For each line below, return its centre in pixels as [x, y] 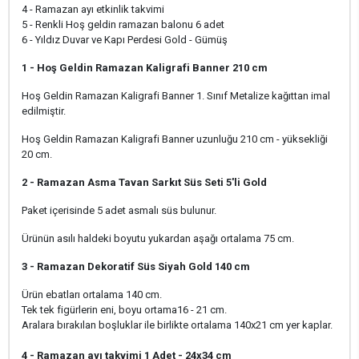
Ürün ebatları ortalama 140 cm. [92, 294]
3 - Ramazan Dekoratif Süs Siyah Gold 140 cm [136, 266]
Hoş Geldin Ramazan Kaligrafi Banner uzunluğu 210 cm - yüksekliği [175, 139]
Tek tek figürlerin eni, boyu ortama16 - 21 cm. [124, 310]
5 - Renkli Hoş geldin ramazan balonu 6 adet [123, 24]
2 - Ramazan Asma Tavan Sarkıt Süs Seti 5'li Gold [144, 182]
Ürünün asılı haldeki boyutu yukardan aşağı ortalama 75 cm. [158, 238]
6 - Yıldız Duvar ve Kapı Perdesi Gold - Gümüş [125, 40]
